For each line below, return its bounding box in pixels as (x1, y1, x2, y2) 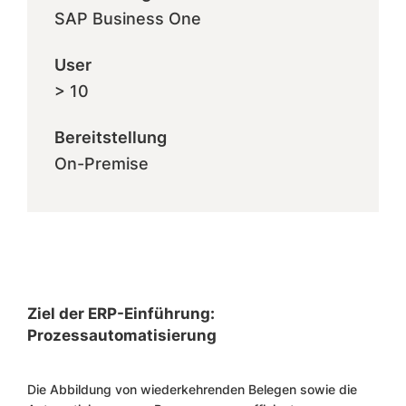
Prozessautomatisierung (27, 326, 217, 344)
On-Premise (54, 154, 149, 173)
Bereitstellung (54, 128, 167, 147)
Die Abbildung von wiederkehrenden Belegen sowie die (27, 382, 357, 397)
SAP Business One (54, 9, 201, 28)
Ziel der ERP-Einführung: (27, 304, 215, 323)
